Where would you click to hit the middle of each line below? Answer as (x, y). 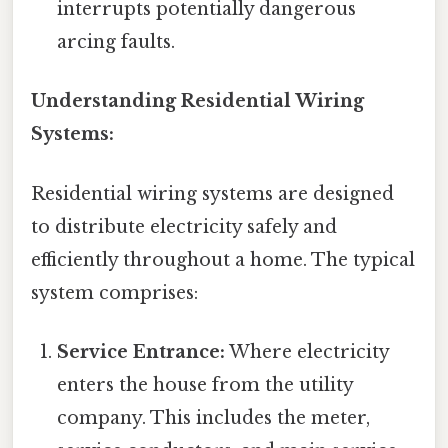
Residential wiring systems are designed (212, 193)
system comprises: (114, 292)
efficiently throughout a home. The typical (223, 259)
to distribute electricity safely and (184, 226)
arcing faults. (116, 42)
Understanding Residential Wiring (197, 101)
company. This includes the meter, (214, 417)
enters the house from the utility (205, 384)
